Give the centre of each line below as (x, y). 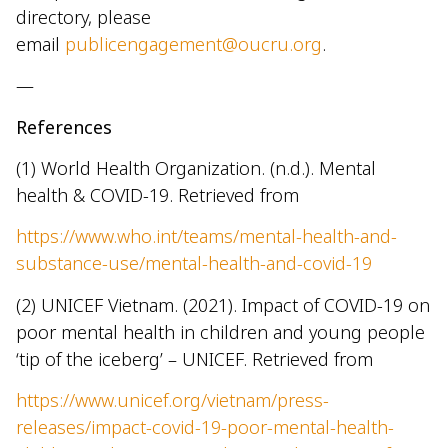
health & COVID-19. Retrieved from (157, 194)
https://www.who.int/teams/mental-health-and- (206, 236)
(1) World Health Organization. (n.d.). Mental (196, 167)
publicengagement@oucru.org (193, 43)
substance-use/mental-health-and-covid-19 (194, 263)
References (64, 126)
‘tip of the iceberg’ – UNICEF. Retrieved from (194, 358)
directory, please (83, 16)
